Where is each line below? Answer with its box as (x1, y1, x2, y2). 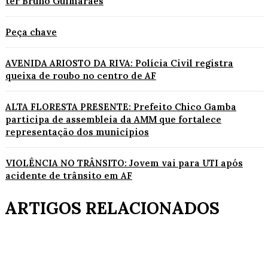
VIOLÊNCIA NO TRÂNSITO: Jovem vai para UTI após (5, 157, 243, 169)
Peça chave (5, 26, 57, 38)
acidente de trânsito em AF (5, 169, 132, 181)
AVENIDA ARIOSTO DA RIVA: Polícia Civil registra (5, 57, 233, 69)
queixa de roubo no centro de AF (5, 69, 156, 81)
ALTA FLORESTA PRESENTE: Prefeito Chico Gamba (5, 100, 236, 112)
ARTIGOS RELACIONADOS (5, 197, 220, 219)
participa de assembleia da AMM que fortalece (5, 113, 221, 125)
